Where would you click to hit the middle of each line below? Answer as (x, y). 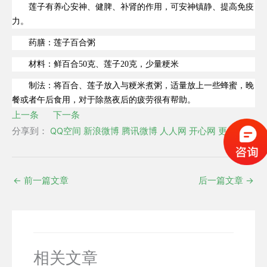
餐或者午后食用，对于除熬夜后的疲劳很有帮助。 (104, 100)
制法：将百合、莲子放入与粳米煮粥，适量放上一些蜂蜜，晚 (141, 86)
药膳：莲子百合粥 (62, 43)
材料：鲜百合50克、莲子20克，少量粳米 (104, 64)
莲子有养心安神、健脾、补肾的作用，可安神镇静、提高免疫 (141, 7)
